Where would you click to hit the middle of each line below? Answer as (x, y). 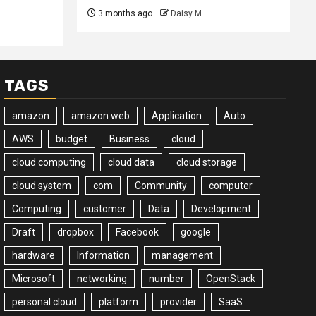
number (166, 278)
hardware (34, 255)
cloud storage (207, 162)
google (196, 232)
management (182, 255)
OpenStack (231, 278)
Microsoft (34, 278)
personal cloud (44, 302)
